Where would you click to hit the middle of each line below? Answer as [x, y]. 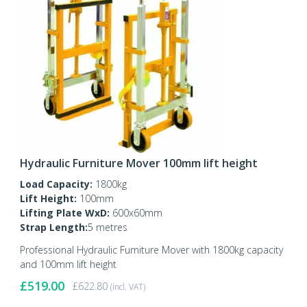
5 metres [108, 228]
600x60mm [136, 213]
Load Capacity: [56, 184]
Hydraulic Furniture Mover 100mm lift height [139, 163]
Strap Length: [54, 228]
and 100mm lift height [68, 265]
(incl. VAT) [128, 287]
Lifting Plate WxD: [65, 213]
